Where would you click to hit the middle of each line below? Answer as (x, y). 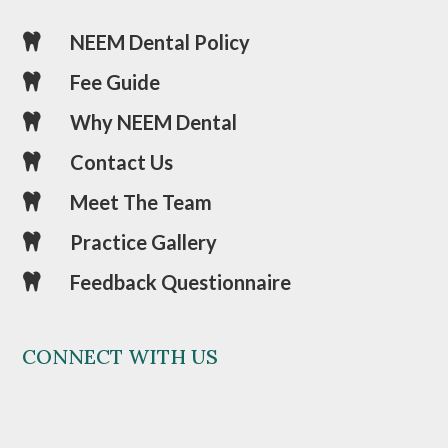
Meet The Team (140, 201)
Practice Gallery (143, 241)
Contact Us (121, 161)
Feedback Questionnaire (180, 281)
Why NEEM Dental (153, 121)
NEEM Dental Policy (159, 41)
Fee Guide (114, 81)
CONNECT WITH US (120, 356)
